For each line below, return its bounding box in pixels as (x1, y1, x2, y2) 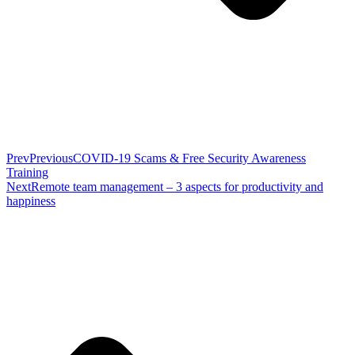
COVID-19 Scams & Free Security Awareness (73, 151, 306, 165)
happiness (6, 193, 55, 208)
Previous (29, 151, 73, 165)
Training (6, 165, 48, 179)
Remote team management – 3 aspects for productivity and (31, 179, 323, 193)
